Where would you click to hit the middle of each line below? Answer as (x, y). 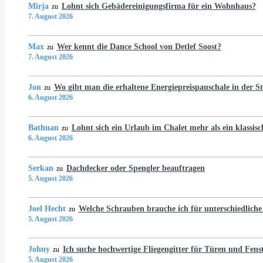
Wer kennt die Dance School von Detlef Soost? (139, 46)
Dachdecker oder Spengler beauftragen (135, 168)
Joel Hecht (47, 208)
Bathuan (43, 127)
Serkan (41, 168)
